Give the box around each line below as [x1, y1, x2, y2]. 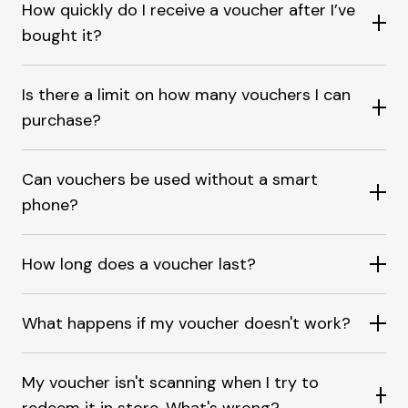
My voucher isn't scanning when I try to [22, 372, 319, 394]
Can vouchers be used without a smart [22, 168, 318, 191]
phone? [22, 194, 78, 217]
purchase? [22, 109, 101, 132]
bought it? [22, 25, 102, 47]
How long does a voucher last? [22, 253, 256, 276]
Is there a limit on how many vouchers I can [22, 84, 351, 107]
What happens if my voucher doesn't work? [22, 312, 351, 335]
